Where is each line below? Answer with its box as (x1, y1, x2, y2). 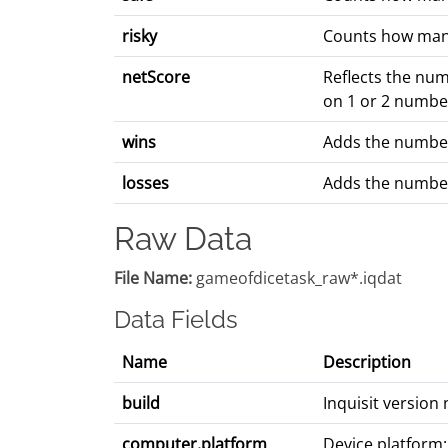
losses (122, 172, 169, 195)
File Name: (114, 267, 192, 290)
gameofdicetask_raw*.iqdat (192, 267, 402, 290)
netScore (122, 66, 190, 89)
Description (323, 351, 411, 374)
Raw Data (114, 220, 252, 258)
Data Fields (114, 305, 238, 335)
